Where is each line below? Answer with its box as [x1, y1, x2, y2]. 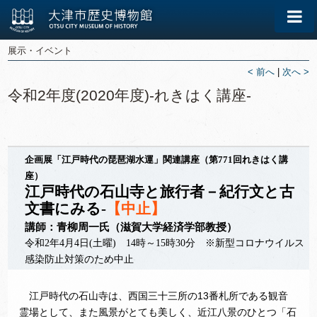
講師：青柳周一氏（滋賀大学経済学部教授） [25, 221, 238, 233]
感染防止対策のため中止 [25, 254, 134, 265]
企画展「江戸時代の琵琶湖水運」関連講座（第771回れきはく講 [25, 155, 289, 165]
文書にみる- [25, 200, 107, 217]
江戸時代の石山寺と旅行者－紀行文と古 [25, 183, 295, 200]
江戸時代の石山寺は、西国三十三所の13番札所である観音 [19, 290, 289, 301]
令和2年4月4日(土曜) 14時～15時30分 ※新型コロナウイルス [25, 238, 305, 248]
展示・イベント [8, 45, 73, 56]
